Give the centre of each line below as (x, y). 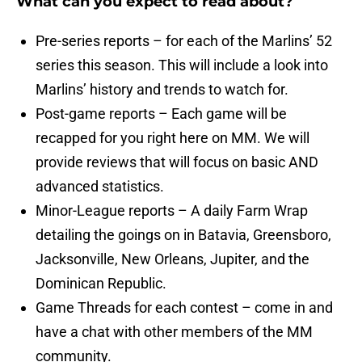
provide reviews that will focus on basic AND (177, 162)
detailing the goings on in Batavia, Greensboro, (183, 235)
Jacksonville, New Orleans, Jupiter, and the (173, 259)
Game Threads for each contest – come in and (184, 308)
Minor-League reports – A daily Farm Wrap (172, 211)
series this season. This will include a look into (182, 65)
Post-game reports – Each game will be (161, 114)
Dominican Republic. (101, 284)
